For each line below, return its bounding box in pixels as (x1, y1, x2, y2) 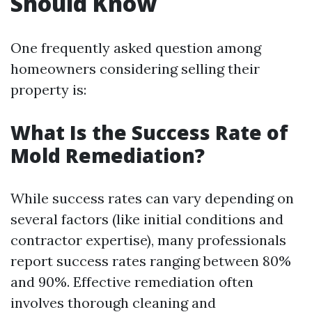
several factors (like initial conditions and (10, 210, 283, 228)
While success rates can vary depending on (10, 189, 294, 207)
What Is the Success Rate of (10, 118, 288, 146)
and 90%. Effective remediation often (10, 272, 253, 290)
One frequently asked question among (10, 38, 261, 56)
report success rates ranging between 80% (10, 251, 291, 270)
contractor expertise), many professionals (10, 231, 286, 249)
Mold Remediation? (10, 141, 205, 169)
